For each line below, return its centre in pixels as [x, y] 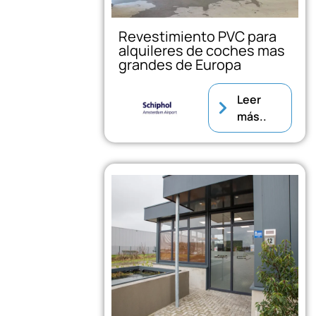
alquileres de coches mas [202, 50]
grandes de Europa [180, 64]
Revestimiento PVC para [198, 36]
